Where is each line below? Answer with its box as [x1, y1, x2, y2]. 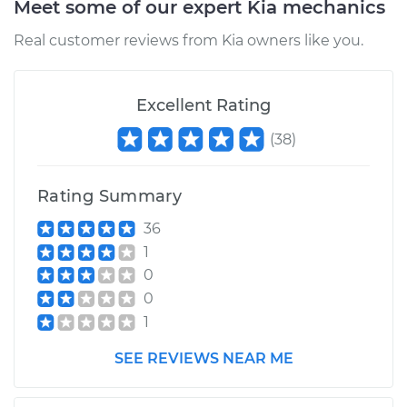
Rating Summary [37, 186, 183, 206]
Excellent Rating [136, 95, 271, 115]
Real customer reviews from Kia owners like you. [14, 32, 363, 49]
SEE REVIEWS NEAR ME [114, 349, 293, 367]
